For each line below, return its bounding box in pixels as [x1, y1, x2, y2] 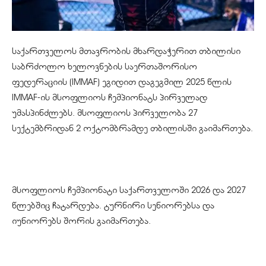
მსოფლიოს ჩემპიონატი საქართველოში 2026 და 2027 [12, 185, 246, 196]
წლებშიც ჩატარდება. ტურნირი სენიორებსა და [12, 200, 214, 211]
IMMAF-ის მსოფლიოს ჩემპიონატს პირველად [12, 92, 207, 103]
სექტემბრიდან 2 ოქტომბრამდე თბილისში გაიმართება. [12, 123, 253, 134]
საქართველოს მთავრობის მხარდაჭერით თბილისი [12, 46, 240, 57]
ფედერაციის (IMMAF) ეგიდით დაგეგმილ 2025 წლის [12, 77, 232, 88]
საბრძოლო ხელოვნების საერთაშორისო [12, 61, 197, 72]
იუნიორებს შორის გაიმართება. [12, 216, 151, 227]
